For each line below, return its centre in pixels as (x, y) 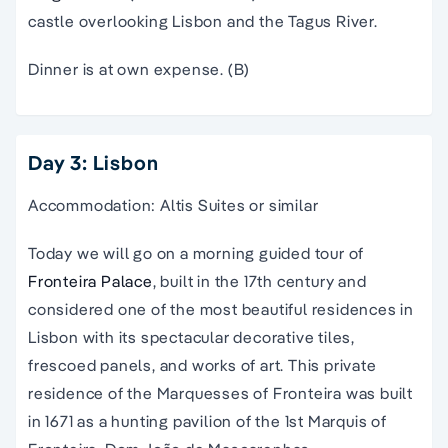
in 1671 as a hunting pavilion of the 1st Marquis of (207, 421)
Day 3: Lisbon (93, 163)
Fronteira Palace (90, 281)
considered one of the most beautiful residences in (221, 309)
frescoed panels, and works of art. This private (202, 365)
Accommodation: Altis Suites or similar (173, 205)
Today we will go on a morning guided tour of (196, 253)
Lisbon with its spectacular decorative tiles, (191, 337)
